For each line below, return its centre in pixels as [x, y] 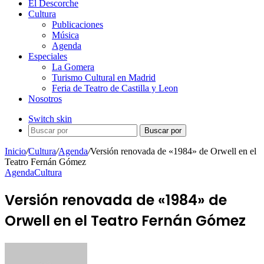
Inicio [15, 151]
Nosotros [45, 99]
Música [65, 35]
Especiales [48, 56]
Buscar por [163, 131]
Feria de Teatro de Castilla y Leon [115, 88]
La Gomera [73, 67]
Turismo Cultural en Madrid [104, 77]
